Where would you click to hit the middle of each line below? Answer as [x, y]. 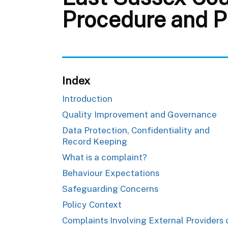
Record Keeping [95, 141]
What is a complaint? [105, 157]
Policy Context [92, 204]
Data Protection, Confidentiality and [136, 130]
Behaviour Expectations [111, 173]
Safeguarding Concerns [110, 189]
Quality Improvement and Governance [139, 114]
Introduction [87, 98]
